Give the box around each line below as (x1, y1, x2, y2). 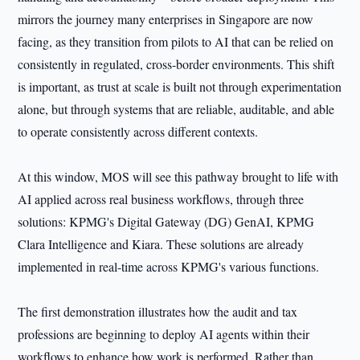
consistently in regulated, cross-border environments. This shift (18, 55, 335, 72)
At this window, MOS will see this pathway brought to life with (18, 168, 339, 185)
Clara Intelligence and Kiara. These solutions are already (18, 235, 305, 252)
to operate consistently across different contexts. (18, 123, 259, 140)
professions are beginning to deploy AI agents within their (18, 325, 310, 342)
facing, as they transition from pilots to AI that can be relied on (18, 33, 334, 50)
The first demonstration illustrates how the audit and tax (18, 303, 298, 320)
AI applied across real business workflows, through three (18, 190, 305, 207)
